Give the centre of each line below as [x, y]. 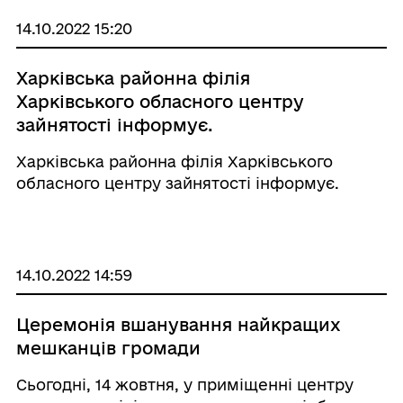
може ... [48, 20]
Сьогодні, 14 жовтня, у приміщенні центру [184, 384]
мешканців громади [108, 348]
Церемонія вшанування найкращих [178, 324]
